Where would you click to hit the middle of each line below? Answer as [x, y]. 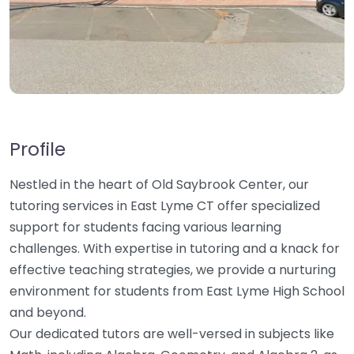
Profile [38, 149]
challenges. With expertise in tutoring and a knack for [175, 249]
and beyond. [48, 313]
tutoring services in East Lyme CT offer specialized [165, 206]
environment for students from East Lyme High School [177, 291]
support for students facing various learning [145, 227]
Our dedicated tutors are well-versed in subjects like [172, 334]
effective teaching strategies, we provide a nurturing [173, 270]
